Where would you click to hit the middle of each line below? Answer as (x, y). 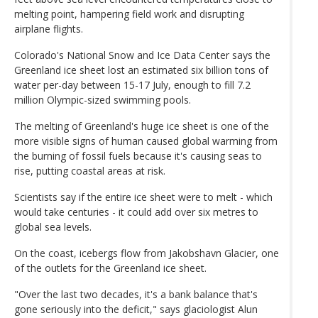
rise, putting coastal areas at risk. (90, 170)
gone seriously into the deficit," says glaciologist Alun (136, 309)
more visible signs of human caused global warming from (146, 141)
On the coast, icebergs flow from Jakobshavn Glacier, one (147, 253)
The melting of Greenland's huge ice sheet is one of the (142, 126)
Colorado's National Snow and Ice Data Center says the (142, 55)
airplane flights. (49, 28)
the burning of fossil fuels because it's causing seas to (138, 155)
